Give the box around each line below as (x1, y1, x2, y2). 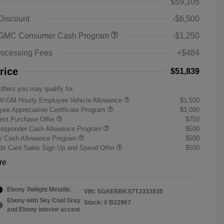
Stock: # (84, 199, 107, 206)
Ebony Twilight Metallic (7, 186, 71, 193)
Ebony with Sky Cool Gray (7, 197, 80, 204)
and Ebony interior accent (7, 206, 80, 213)
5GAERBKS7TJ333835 (97, 188, 163, 195)
